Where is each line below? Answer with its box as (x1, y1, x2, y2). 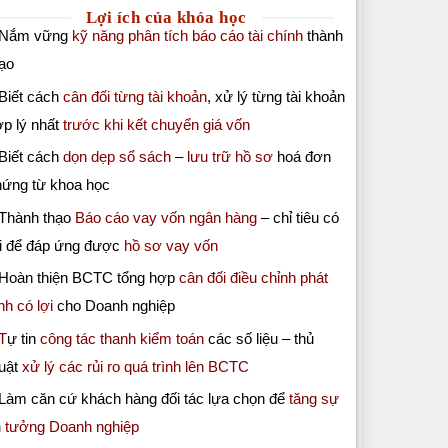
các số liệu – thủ (204, 329, 314, 347)
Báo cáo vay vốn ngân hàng (75, 208, 257, 226)
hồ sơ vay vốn (124, 236, 218, 254)
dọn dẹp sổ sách (63, 148, 171, 166)
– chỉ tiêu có (257, 208, 339, 226)
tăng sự (285, 390, 339, 408)
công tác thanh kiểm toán (40, 329, 204, 347)
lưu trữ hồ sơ (183, 148, 273, 166)
